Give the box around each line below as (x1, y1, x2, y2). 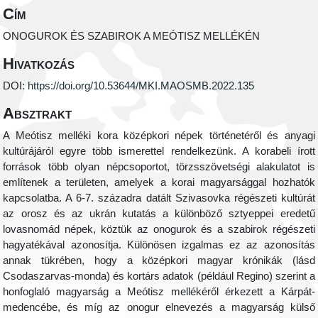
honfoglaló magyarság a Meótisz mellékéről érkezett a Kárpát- (3, 286, 315, 298)
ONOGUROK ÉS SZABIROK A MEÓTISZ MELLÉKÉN (3, 31, 261, 43)
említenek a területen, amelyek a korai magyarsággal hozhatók (3, 177, 315, 189)
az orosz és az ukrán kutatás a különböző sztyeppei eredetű (3, 208, 315, 220)
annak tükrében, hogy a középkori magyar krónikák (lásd (3, 255, 315, 267)
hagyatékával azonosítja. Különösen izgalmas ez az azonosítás (3, 239, 315, 251)
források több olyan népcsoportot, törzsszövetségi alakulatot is (3, 161, 315, 173)
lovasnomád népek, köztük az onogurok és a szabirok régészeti (3, 224, 315, 236)
